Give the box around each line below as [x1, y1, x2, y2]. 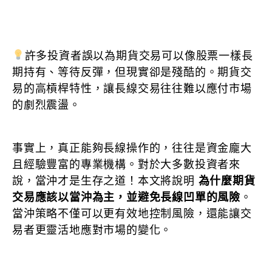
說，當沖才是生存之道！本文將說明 [12, 174, 199, 187]
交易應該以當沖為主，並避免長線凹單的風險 [12, 191, 240, 203]
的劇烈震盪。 [12, 98, 81, 111]
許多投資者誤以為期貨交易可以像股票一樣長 [24, 49, 253, 62]
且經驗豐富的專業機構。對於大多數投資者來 [12, 158, 240, 171]
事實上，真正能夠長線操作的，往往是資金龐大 [12, 141, 252, 154]
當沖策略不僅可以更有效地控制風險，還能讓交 [12, 207, 252, 220]
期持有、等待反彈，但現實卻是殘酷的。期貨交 [12, 66, 252, 78]
